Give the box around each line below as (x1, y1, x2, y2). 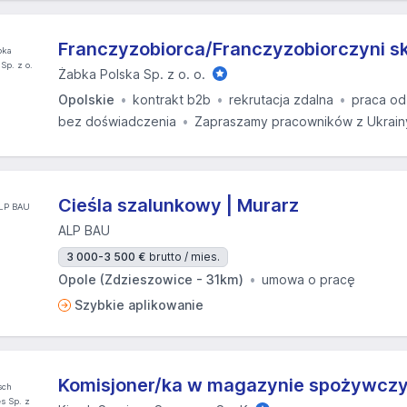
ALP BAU (58, 223, 110, 238)
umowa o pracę (262, 272, 355, 287)
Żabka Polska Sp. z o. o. (58, 66, 205, 82)
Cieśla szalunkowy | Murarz (58, 194, 299, 216)
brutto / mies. (149, 250, 220, 263)
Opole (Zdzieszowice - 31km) (58, 272, 243, 287)
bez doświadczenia (58, 114, 176, 129)
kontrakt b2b (133, 92, 211, 107)
